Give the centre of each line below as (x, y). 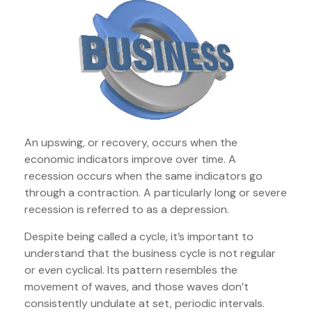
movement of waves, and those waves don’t (136, 287)
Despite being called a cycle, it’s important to (139, 236)
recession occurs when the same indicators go (143, 176)
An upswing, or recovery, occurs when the (131, 142)
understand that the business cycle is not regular (150, 253)
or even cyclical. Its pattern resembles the (131, 270)
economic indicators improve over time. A (130, 159)
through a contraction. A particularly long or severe (156, 193)
